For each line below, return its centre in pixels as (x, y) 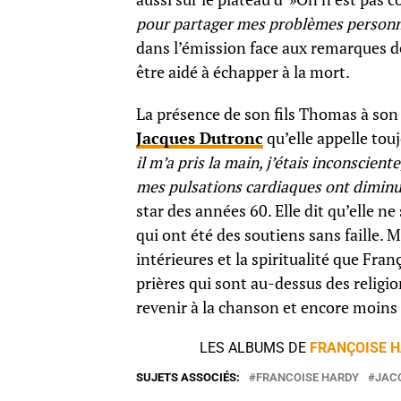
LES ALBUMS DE (254, 348)
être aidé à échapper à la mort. (243, 72)
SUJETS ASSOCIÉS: (188, 377)
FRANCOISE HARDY (307, 377)
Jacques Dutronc (200, 138)
